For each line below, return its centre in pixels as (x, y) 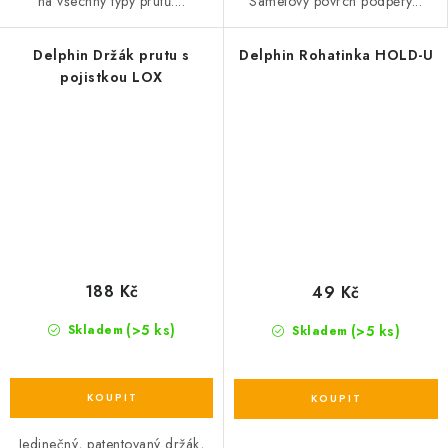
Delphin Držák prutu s (111, 54)
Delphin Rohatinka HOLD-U (336, 54)
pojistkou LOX (111, 76)
